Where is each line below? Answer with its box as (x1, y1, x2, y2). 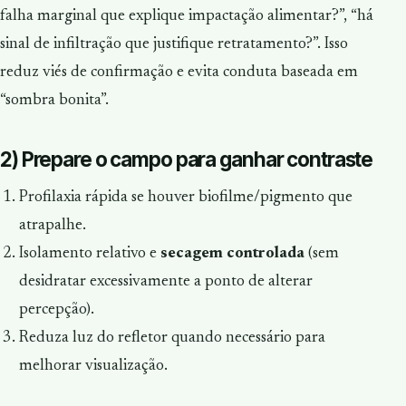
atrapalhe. (18, 217, 86, 235)
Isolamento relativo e (18, 246, 160, 263)
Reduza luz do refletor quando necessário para (18, 330, 325, 347)
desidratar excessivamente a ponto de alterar (18, 274, 313, 291)
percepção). (18, 302, 94, 319)
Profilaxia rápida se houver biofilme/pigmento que (18, 189, 353, 207)
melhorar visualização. (18, 358, 168, 375)
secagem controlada (159, 246, 304, 263)
